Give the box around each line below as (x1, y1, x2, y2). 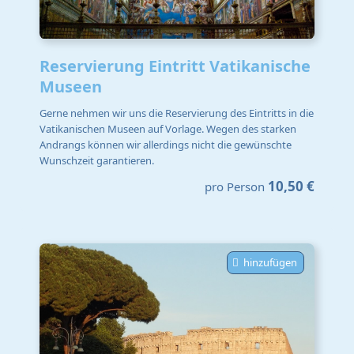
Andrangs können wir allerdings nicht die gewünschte (40, 137, 292, 153)
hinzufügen (243, 254, 297, 269)
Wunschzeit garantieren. (40, 153, 154, 168)
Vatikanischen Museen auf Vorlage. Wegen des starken (40, 122, 296, 137)
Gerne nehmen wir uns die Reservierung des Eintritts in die (40, 106, 314, 121)
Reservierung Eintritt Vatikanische (40, 55, 311, 77)
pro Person (205, 178, 265, 194)
